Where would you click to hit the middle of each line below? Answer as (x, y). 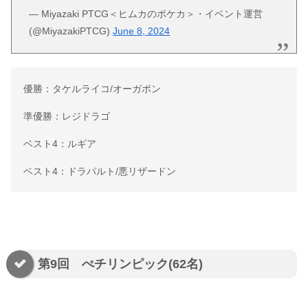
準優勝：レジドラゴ (66, 116)
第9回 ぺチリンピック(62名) (120, 264)
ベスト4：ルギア (59, 143)
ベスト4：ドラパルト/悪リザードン (99, 171)
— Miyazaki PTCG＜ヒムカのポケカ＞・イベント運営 (146, 13)
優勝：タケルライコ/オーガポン (92, 88)
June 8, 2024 (142, 31)
